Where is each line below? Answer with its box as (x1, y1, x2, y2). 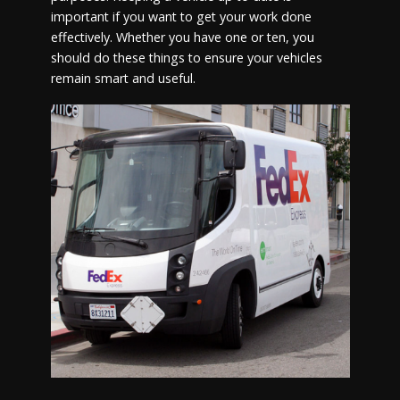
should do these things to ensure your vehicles (50, 49, 322, 66)
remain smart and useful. (50, 70, 196, 87)
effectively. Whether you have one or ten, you (50, 29, 314, 46)
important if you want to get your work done (50, 8, 312, 25)
